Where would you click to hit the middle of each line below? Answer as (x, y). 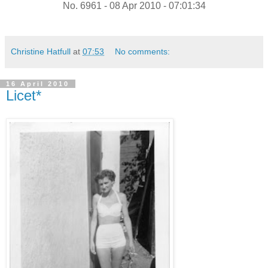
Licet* (24, 96)
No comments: (143, 52)
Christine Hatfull (41, 52)
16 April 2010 (38, 84)
